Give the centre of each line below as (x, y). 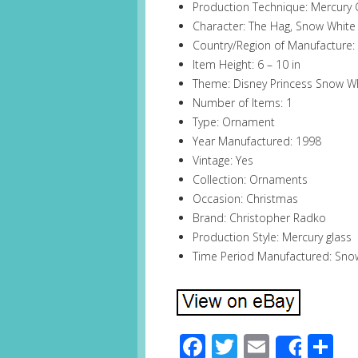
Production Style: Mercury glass (272, 237)
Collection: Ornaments (251, 180)
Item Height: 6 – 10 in (247, 65)
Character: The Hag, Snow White (274, 26)
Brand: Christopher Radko (260, 218)
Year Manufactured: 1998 (257, 141)
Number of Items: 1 (243, 103)
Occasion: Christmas (246, 199)
